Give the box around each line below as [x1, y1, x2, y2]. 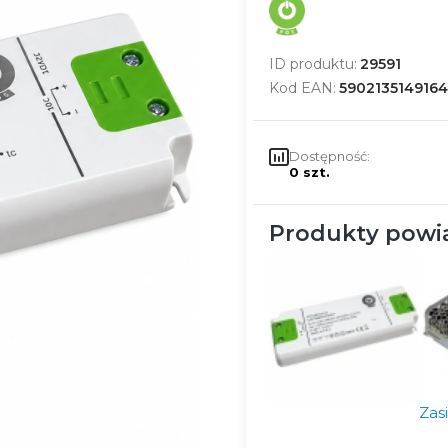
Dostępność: [288, 147, 370, 164]
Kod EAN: [268, 79, 336, 97]
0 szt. [288, 163, 330, 180]
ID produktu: [268, 55, 357, 73]
